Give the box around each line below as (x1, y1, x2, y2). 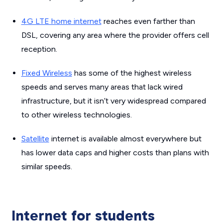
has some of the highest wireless (72, 68, 192, 78)
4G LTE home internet (21, 16, 102, 26)
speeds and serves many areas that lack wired (21, 82, 183, 92)
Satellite (21, 134, 49, 144)
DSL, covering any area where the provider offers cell (21, 30, 209, 40)
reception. (21, 44, 57, 54)
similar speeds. (21, 162, 72, 172)
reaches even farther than (101, 16, 195, 26)
